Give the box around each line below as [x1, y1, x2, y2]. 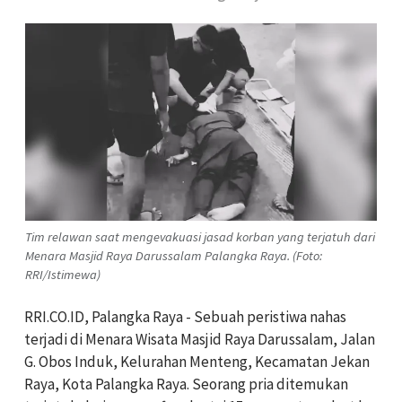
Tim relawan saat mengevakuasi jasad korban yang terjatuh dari [25, 228, 375, 245]
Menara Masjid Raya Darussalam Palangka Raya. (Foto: [25, 247, 322, 264]
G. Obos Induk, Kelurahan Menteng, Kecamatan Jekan [24, 351, 370, 371]
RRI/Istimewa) [25, 266, 100, 283]
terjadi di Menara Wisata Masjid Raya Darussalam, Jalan [24, 328, 375, 349]
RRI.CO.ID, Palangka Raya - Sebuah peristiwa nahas [24, 306, 346, 327]
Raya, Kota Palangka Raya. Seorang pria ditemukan [24, 373, 348, 394]
